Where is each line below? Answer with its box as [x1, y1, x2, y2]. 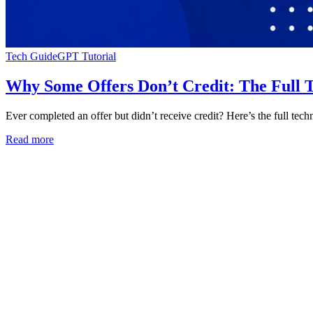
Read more [6, 133, 54, 146]
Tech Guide [6, 50, 57, 63]
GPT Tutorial [57, 50, 116, 63]
